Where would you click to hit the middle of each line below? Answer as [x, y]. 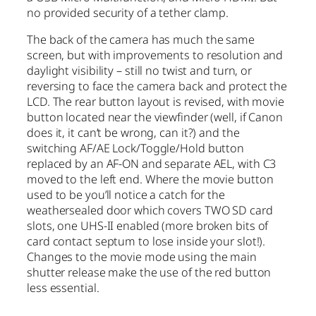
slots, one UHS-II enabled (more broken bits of [148, 226]
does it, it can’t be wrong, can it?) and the [133, 133]
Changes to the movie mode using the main [142, 257]
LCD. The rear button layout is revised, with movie [156, 102]
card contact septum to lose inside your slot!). [146, 242]
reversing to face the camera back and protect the [157, 86]
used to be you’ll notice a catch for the [126, 195]
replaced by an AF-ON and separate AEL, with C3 [152, 164]
